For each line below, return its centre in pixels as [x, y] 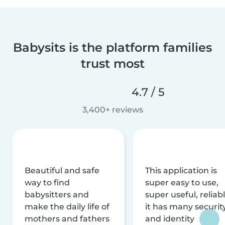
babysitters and [57, 194]
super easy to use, [182, 182]
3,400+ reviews [113, 109]
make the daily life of [67, 206]
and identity [170, 218]
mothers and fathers [67, 218]
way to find [47, 182]
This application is [181, 170]
